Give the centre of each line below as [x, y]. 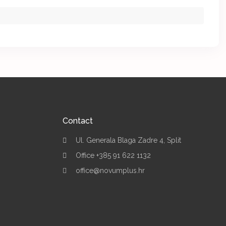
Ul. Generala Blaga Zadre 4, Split [128, 140]
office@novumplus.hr [110, 171]
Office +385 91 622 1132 [113, 156]
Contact [77, 121]
